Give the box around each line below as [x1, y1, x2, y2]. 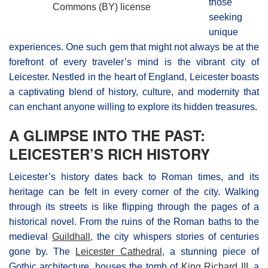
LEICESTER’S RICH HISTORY [9, 143, 210, 164]
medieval [9, 231, 53, 242]
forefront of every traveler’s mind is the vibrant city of [9, 56, 259, 67]
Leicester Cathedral [75, 246, 162, 257]
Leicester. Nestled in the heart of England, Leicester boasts [9, 71, 259, 82]
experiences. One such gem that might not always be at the [9, 41, 259, 52]
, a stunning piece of [162, 246, 259, 257]
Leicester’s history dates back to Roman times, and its [9, 171, 259, 182]
